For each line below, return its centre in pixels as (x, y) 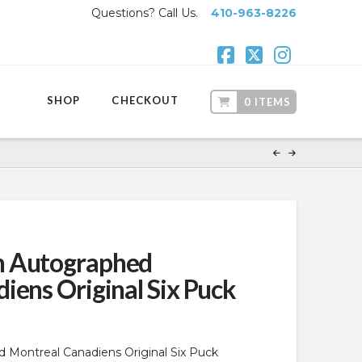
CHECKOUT (145, 101)
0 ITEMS (267, 101)
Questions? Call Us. (152, 13)
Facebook (274, 74)
